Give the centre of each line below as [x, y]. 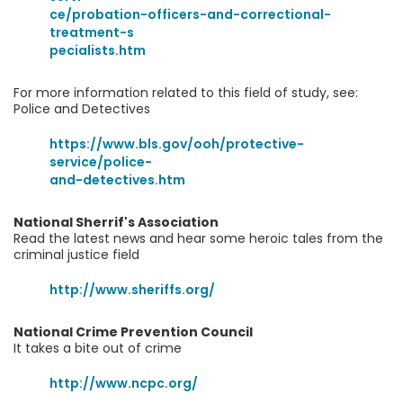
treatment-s [92, 32]
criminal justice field [76, 255]
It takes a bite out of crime [98, 348]
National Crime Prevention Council [133, 332]
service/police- [101, 162]
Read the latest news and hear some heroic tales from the [198, 238]
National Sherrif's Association [116, 222]
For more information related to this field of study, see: [186, 93]
